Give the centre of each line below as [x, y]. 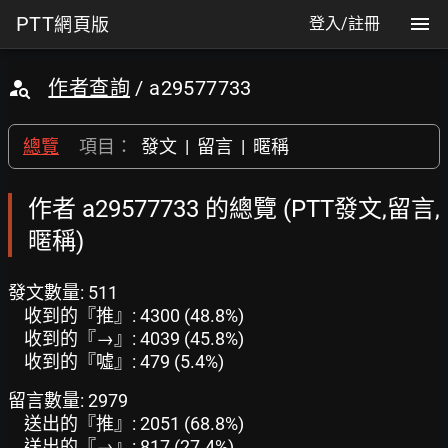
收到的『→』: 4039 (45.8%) [134, 338]
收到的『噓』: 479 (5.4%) [124, 361]
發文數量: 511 [63, 292]
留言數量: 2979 [68, 400]
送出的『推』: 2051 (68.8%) [134, 423]
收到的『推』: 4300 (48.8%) [134, 315]
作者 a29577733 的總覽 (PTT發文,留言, [234, 209]
